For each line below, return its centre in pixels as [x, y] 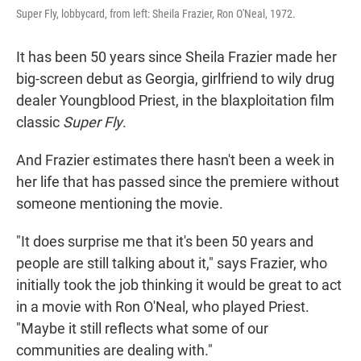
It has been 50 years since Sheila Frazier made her [176, 57]
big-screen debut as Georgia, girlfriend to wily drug [175, 79]
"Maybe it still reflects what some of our [142, 329]
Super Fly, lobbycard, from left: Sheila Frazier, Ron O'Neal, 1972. [156, 14]
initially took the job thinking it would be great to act [179, 285]
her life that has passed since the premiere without [178, 182]
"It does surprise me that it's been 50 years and [165, 242]
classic [39, 122]
